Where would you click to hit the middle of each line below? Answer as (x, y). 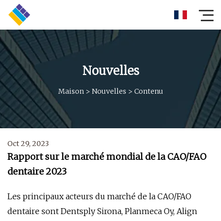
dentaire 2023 (37, 171)
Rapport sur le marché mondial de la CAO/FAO (107, 157)
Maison (71, 91)
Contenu (148, 91)
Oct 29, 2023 (28, 144)
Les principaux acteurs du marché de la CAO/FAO (99, 196)
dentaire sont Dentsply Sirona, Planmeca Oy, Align (102, 211)
